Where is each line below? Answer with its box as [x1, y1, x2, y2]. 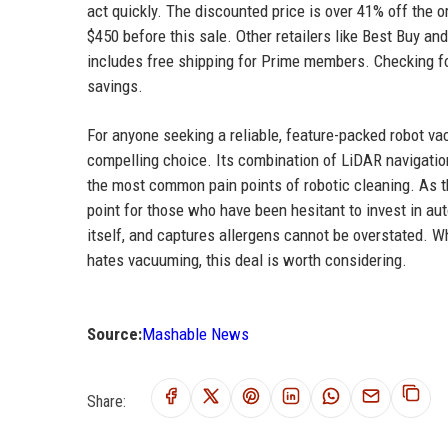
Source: [87, 323, 142, 344]
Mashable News [142, 323, 249, 344]
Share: [87, 391, 126, 411]
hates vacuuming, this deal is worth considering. [87, 249, 407, 270]
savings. [87, 75, 143, 96]
